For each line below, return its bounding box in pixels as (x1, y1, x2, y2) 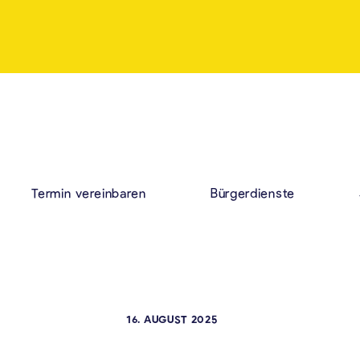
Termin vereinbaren (31, 184, 146, 200)
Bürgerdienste (210, 184, 295, 200)
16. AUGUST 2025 (126, 312, 218, 325)
